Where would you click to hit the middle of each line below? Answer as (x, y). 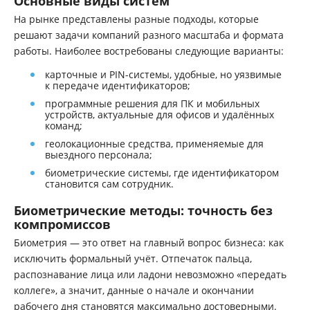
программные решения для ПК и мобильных (152, 103)
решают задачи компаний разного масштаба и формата (149, 35)
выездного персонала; (99, 155)
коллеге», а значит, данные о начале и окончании (134, 290)
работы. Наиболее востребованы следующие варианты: (149, 51)
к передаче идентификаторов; (118, 85)
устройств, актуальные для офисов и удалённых (159, 115)
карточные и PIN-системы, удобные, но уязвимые (163, 74)
